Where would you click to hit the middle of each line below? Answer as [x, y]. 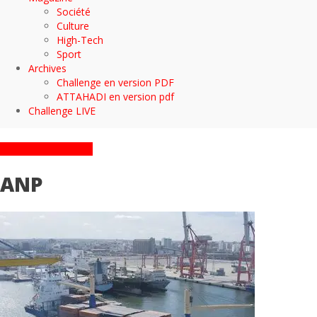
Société [74, 12]
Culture [73, 26]
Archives [47, 68]
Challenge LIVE [62, 111]
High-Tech [80, 40]
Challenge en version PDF [115, 82]
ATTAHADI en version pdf [115, 97]
